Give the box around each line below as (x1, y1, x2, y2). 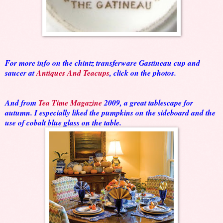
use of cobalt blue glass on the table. (5, 117, 121, 128)
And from (5, 97, 38, 109)
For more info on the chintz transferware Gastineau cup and (5, 57, 200, 69)
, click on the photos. (110, 67, 176, 79)
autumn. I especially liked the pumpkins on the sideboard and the (5, 107, 216, 118)
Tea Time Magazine (38, 97, 102, 109)
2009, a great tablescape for (102, 97, 193, 109)
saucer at (5, 67, 36, 79)
